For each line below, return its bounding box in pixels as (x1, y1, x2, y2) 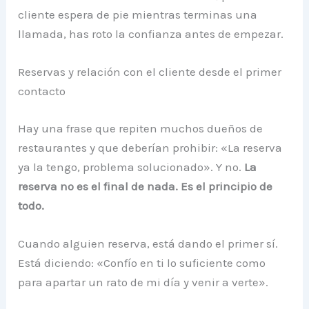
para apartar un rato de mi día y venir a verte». (18, 275, 269, 289)
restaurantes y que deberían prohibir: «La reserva (18, 140, 283, 154)
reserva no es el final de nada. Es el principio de (18, 179, 273, 193)
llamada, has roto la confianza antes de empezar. (18, 26, 284, 41)
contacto (18, 84, 66, 99)
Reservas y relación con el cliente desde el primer (18, 65, 282, 79)
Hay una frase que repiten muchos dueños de (18, 121, 263, 135)
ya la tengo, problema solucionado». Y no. (18, 159, 245, 174)
